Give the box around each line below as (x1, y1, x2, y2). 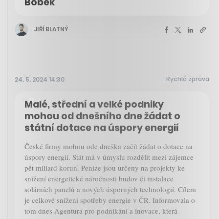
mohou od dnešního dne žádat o (24, 109, 180, 123)
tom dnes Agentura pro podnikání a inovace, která (24, 205, 177, 216)
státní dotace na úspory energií (24, 121, 179, 134)
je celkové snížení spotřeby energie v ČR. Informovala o (24, 195, 195, 205)
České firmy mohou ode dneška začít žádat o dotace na (24, 141, 193, 151)
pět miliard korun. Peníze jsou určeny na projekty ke (24, 162, 185, 173)
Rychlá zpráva (166, 74, 209, 83)
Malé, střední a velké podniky (24, 97, 164, 111)
